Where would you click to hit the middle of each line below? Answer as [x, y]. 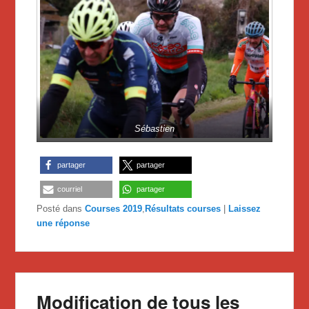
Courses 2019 [114, 209]
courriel [70, 189]
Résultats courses [183, 209]
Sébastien [154, 129]
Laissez [245, 209]
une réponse [63, 223]
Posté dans [60, 209]
